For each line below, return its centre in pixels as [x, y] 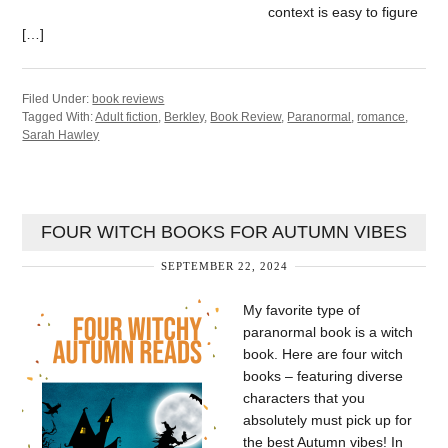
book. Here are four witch [323, 354]
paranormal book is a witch [328, 332]
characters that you [304, 398]
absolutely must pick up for [328, 420]
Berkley [184, 116]
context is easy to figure [343, 11]
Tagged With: [59, 116]
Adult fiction [127, 116]
